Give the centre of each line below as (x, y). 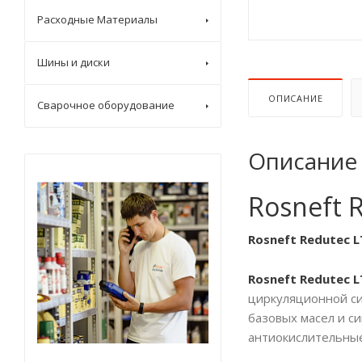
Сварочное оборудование (106, 105)
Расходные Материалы (97, 19)
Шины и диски (74, 62)
